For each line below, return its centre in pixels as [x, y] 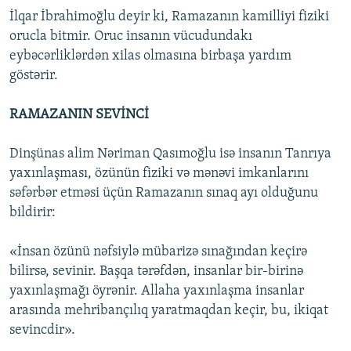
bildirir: [33, 213]
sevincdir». [42, 331]
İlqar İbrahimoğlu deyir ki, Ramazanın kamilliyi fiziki [169, 17]
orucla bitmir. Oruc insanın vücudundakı [131, 37]
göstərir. [34, 76]
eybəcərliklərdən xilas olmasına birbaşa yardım [150, 56]
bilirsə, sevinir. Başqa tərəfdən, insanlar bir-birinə [156, 272]
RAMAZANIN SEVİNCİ [79, 115]
